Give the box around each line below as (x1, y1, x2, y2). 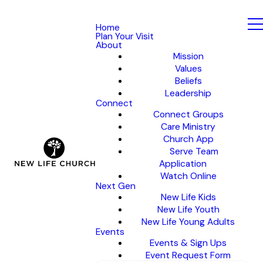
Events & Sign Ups (150, 237, 227, 249)
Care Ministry (161, 121, 216, 133)
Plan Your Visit (96, 31, 154, 42)
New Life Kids (160, 191, 216, 203)
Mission (173, 50, 204, 62)
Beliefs (174, 75, 202, 87)
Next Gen (96, 180, 136, 192)
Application (159, 158, 207, 170)
